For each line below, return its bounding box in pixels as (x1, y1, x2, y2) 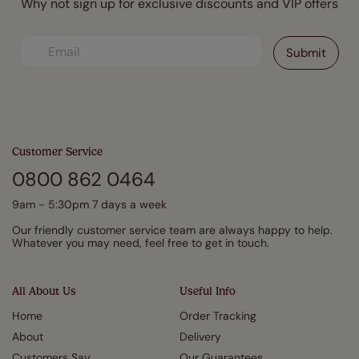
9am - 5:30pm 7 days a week (12, 197, 167, 212)
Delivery (179, 329, 221, 344)
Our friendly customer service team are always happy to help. (12, 223, 333, 237)
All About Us (12, 284, 76, 298)
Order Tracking (179, 309, 256, 323)
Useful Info (179, 284, 236, 298)
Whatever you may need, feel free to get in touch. (12, 236, 269, 250)
